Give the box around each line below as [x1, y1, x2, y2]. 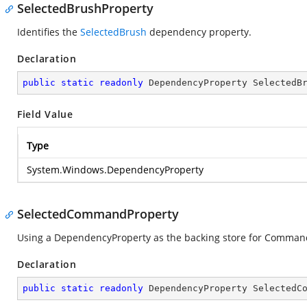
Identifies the [17, 25, 80, 38]
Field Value [17, 108, 73, 121]
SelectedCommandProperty [17, 206, 179, 222]
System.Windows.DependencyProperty [27, 163, 204, 176]
